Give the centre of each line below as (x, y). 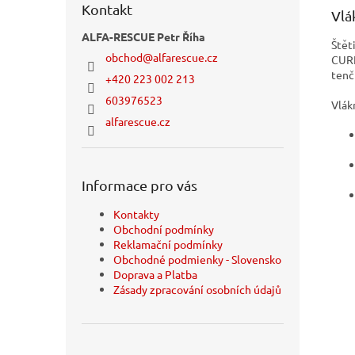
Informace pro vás (139, 185)
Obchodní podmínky (164, 229)
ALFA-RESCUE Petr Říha (143, 36)
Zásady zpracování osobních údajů (197, 289)
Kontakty (136, 214)
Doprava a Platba (155, 274)
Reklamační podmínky (168, 244)
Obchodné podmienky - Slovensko (197, 259)
